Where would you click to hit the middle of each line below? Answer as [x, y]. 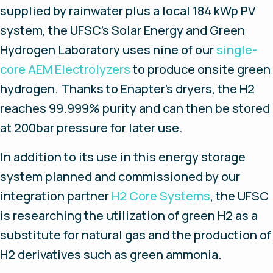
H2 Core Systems [161, 196]
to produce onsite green [200, 69]
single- [237, 49]
